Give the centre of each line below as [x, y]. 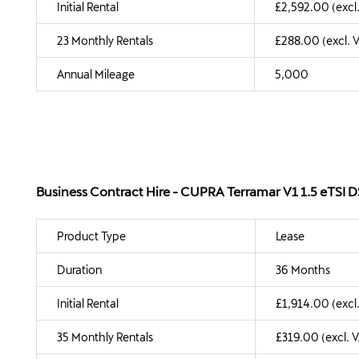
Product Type [91, 236]
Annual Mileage [96, 74]
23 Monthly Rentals [105, 40]
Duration [79, 269]
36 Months [303, 269]
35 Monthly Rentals [105, 337]
